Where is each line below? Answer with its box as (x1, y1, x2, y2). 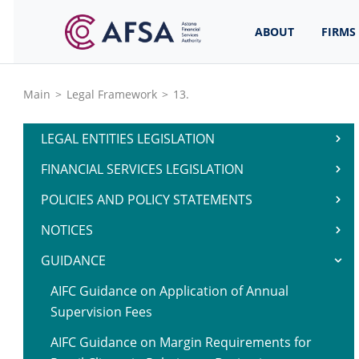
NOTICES (41, 221, 93, 239)
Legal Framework (67, 86, 157, 102)
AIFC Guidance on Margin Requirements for (50, 333, 312, 351)
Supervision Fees (50, 303, 152, 321)
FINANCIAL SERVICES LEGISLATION (41, 160, 244, 178)
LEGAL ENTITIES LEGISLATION (41, 130, 215, 147)
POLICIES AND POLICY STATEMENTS (41, 191, 252, 208)
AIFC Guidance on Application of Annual (50, 282, 288, 300)
